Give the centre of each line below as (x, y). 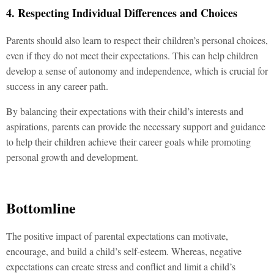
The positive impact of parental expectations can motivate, (117, 235)
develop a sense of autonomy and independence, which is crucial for (137, 70)
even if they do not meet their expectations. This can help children (132, 55)
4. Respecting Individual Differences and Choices (122, 13)
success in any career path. (57, 86)
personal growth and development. (72, 157)
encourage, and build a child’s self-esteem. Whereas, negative (124, 251)
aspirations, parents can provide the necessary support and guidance (136, 126)
